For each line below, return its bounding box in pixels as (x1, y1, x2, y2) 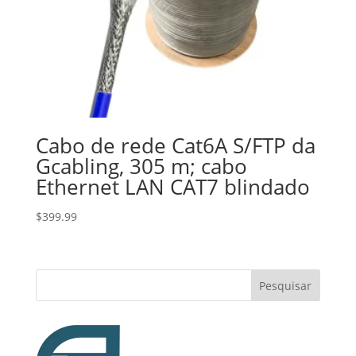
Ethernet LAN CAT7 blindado (35, 172, 310, 201)
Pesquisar (259, 277, 312, 293)
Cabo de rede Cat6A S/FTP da (35, 130, 315, 160)
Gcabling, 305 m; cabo (35, 151, 247, 180)
